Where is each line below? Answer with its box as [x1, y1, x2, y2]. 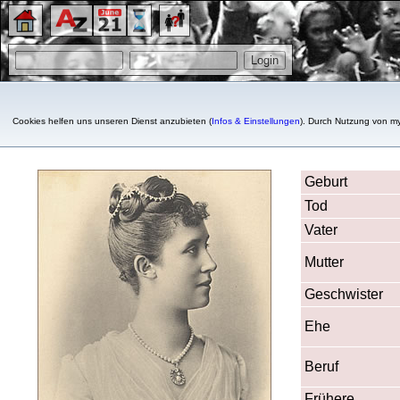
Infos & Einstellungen [212, 116, 300, 126]
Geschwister [304, 286, 383, 302]
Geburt [304, 173, 347, 189]
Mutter [304, 254, 344, 270]
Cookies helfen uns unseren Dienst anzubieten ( [12, 116, 212, 126]
